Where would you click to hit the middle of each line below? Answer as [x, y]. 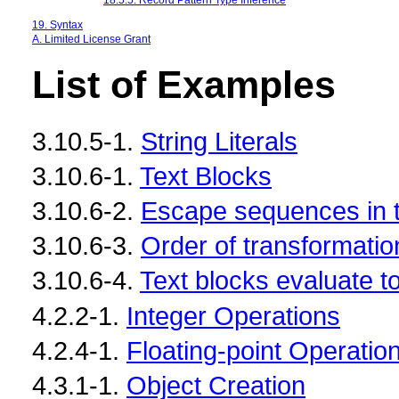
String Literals [219, 141]
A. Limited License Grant [91, 39]
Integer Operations [233, 315]
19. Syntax [57, 24]
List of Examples [184, 84]
